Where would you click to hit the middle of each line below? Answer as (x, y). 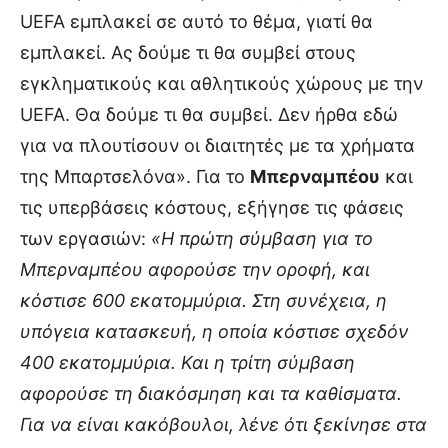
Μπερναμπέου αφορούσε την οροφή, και (195, 269)
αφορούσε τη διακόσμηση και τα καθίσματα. (211, 393)
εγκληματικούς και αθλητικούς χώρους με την (221, 83)
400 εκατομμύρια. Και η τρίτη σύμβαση (187, 362)
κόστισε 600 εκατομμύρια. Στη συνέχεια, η (203, 300)
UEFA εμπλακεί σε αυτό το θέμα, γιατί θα (196, 21)
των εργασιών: (85, 238)
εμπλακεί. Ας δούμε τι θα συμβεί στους (188, 52)
